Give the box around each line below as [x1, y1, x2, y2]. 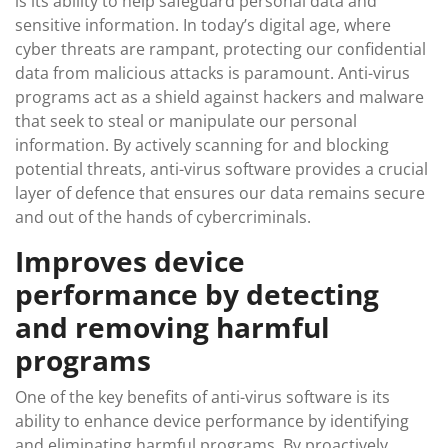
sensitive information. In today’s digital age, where [15, 14, 391, 36]
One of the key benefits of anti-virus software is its [15, 386, 390, 408]
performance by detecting [15, 275, 379, 313]
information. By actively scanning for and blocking [15, 134, 389, 156]
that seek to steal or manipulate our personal [15, 110, 357, 132]
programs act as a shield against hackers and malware [15, 86, 424, 108]
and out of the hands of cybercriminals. [15, 206, 311, 228]
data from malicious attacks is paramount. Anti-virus [15, 62, 410, 84]
